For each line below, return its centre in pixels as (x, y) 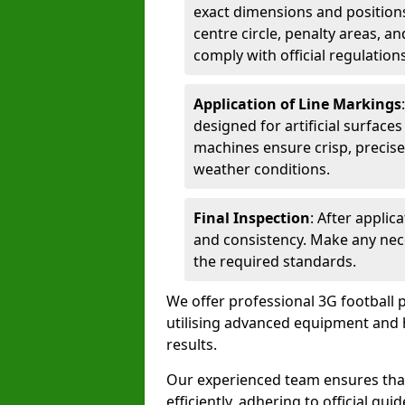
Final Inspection (252, 218)
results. (192, 344)
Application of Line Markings (297, 104)
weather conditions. (262, 169)
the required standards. (275, 261)
